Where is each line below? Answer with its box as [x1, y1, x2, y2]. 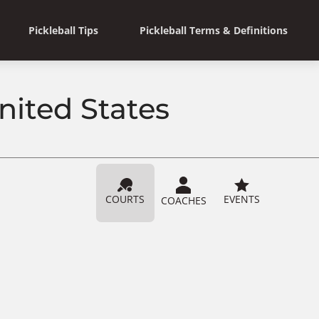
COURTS [105, 192, 145, 206]
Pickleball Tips [28, 23, 98, 37]
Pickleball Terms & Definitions [140, 23, 288, 37]
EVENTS [224, 192, 261, 206]
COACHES [160, 193, 206, 207]
